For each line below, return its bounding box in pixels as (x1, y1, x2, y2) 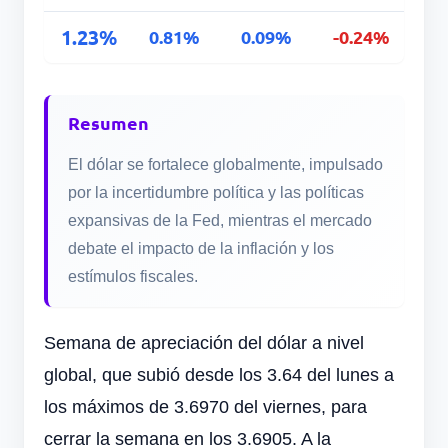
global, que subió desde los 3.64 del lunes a (44, 365, 394, 386)
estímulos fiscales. (68, 268, 198, 286)
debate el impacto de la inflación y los (68, 240, 334, 258)
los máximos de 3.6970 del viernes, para (44, 397, 367, 418)
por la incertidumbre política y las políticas (68, 184, 364, 202)
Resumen (68, 111, 149, 135)
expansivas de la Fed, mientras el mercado (68, 212, 372, 230)
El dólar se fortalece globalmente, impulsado (68, 156, 383, 174)
